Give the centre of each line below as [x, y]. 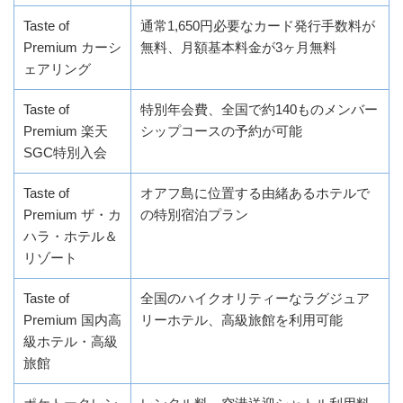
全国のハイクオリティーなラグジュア [255, 298]
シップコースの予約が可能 [221, 130]
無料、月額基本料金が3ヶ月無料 [238, 47]
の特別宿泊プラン [194, 214]
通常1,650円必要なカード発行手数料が [258, 25]
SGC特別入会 [65, 152]
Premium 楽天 [66, 130]
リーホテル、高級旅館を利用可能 [242, 319]
